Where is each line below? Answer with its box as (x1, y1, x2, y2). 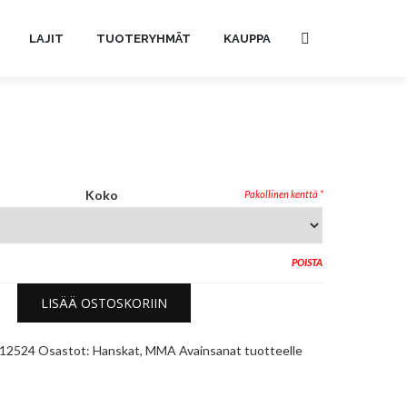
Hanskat (92, 342, 140, 358)
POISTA (292, 256, 323, 268)
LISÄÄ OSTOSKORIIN (40, 294, 167, 312)
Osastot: (37, 342, 93, 358)
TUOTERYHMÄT (96, 32, 191, 45)
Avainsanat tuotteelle (178, 342, 303, 358)
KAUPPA (223, 32, 271, 45)
